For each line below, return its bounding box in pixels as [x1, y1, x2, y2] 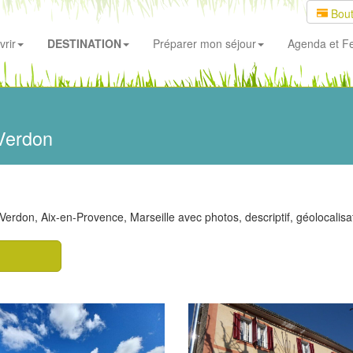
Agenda [288, 35, 326, 51]
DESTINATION [47, 35, 121, 51]
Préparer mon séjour [153, 35, 256, 51]
